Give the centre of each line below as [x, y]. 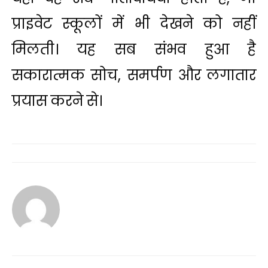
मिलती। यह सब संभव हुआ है [134, 49]
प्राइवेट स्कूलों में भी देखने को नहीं [134, 23]
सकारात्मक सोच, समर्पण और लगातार [134, 75]
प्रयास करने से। [57, 100]
